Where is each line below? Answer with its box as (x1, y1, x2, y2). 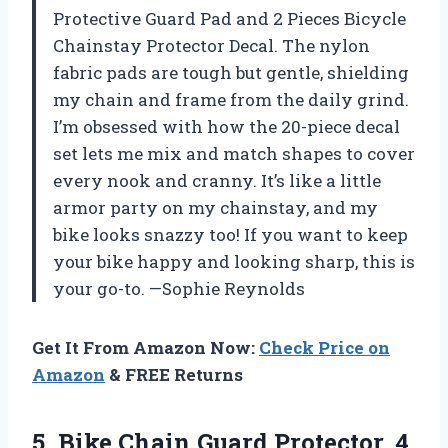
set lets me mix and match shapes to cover (53, 142, 415, 166)
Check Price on (259, 336, 390, 360)
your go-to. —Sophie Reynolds (53, 277, 305, 301)
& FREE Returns (105, 363, 243, 387)
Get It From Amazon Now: (32, 336, 259, 360)
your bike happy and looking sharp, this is (53, 250, 415, 274)
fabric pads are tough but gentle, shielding (53, 61, 409, 85)
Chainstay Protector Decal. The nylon (53, 34, 370, 58)
